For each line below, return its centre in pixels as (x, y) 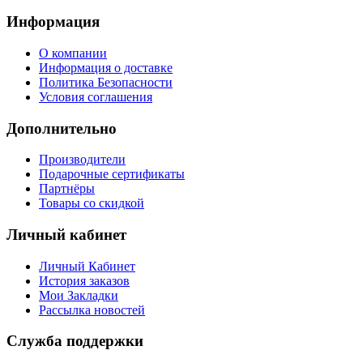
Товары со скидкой (92, 203)
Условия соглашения (96, 96)
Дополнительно (62, 128)
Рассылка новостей (92, 310)
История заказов (84, 280)
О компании (73, 53)
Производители (82, 160)
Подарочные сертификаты (112, 174)
